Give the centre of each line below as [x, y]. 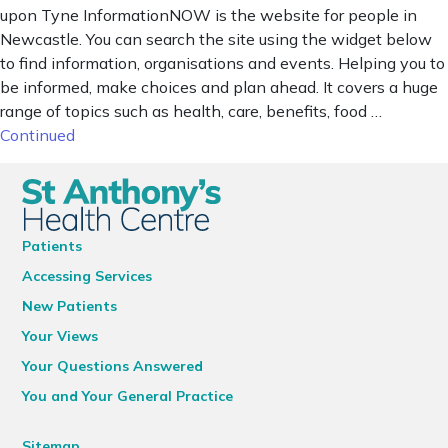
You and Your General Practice [128, 396]
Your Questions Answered [113, 366]
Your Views [60, 336]
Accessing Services [87, 276]
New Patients [70, 306]
